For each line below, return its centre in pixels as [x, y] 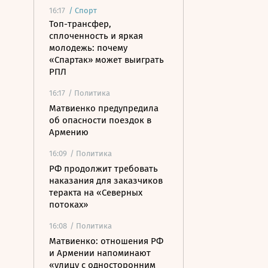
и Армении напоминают [100, 253]
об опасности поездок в [100, 120]
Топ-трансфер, [80, 24]
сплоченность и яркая [96, 36]
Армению [69, 132]
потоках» [68, 205]
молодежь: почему [88, 48]
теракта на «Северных [96, 193]
